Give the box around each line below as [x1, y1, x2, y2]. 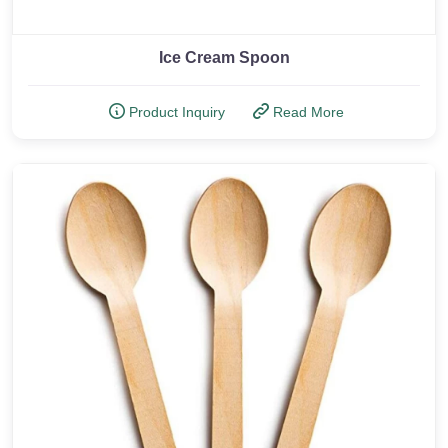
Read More [268, 104, 344, 120]
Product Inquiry [124, 104, 225, 120]
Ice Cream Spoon [158, 49, 290, 66]
